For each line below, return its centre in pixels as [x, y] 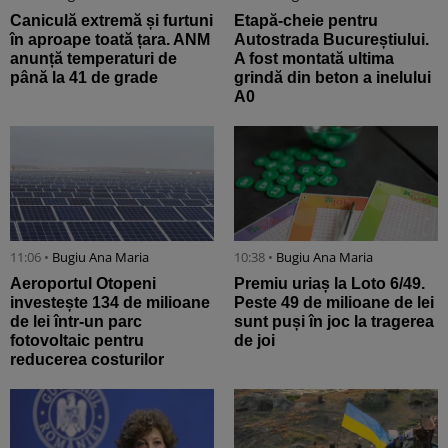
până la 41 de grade [84, 78]
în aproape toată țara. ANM [110, 40]
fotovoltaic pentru [77, 340]
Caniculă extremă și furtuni [111, 21]
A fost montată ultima [314, 59]
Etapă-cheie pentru [306, 21]
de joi [254, 340]
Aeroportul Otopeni [83, 283]
